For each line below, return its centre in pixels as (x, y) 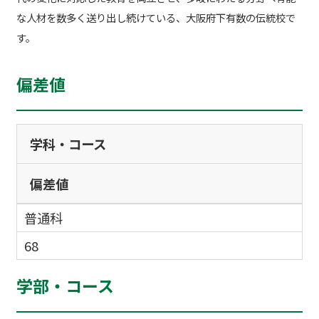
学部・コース (65, 285)
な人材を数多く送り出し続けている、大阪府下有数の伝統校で (156, 17)
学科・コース (68, 143)
